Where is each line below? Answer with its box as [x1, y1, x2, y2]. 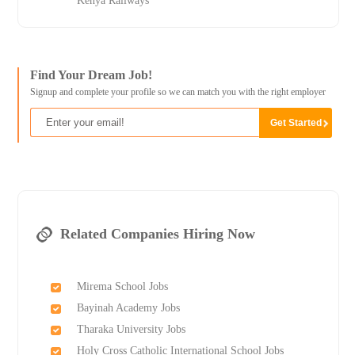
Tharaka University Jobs [76, 323, 185, 336]
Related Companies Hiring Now [59, 226, 255, 242]
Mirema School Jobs [76, 281, 168, 293]
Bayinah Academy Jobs [76, 302, 180, 315]
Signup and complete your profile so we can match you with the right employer [29, 86, 326, 98]
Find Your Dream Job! [29, 68, 152, 82]
